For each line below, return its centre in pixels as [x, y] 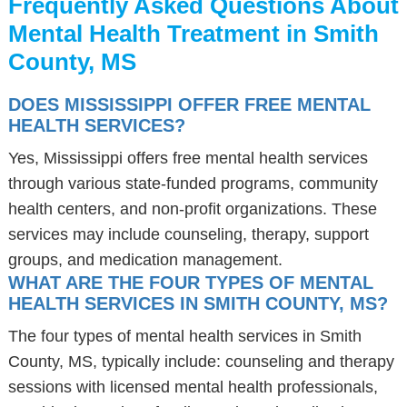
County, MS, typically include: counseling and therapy [201, 362]
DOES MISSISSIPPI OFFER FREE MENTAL [189, 104]
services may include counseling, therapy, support [188, 234]
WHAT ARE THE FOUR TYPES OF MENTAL [190, 283]
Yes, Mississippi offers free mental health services [188, 158]
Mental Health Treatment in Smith [193, 34]
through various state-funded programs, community [193, 184]
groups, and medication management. [145, 260]
